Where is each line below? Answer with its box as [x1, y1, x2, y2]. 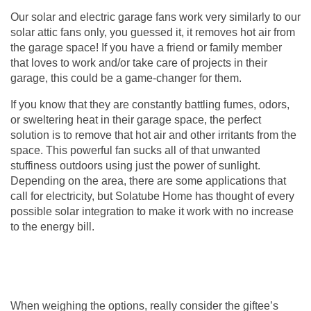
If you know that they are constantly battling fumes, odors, [10, 98, 289, 110]
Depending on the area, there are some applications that [10, 174, 286, 187]
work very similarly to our [176, 10, 301, 23]
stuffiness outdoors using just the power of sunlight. [10, 159, 260, 171]
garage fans [118, 10, 176, 23]
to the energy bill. [10, 220, 94, 233]
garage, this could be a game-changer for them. [10, 72, 242, 84]
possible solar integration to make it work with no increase [10, 205, 294, 217]
